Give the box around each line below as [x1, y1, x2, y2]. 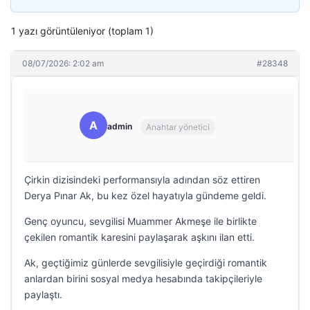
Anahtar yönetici [146, 121, 210, 132]
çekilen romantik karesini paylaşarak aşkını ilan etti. [24, 231, 255, 243]
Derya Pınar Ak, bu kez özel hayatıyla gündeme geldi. [24, 190, 266, 201]
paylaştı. [24, 289, 62, 300]
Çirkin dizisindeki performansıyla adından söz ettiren [24, 174, 260, 185]
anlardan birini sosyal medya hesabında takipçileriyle [24, 273, 262, 284]
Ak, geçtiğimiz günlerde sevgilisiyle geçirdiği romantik [24, 257, 267, 268]
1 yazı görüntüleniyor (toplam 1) [11, 25, 154, 37]
